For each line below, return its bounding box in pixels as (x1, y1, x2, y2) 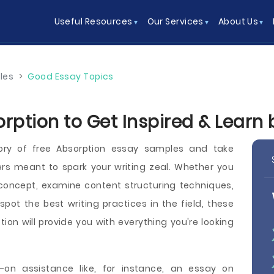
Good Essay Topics (28, 70, 114, 83)
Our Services (147, 15, 204, 28)
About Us (218, 15, 259, 28)
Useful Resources (54, 15, 133, 28)
